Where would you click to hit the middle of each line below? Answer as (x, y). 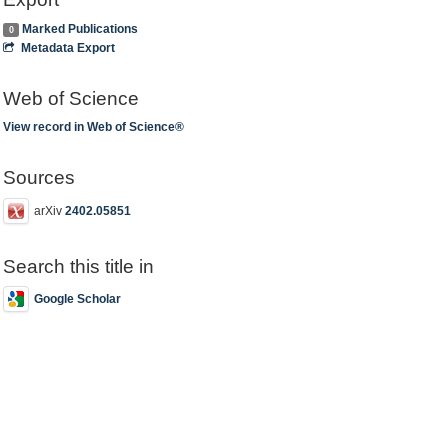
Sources (39, 177)
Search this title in (79, 266)
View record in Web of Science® (94, 127)
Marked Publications (80, 28)
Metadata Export (67, 47)
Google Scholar (78, 299)
